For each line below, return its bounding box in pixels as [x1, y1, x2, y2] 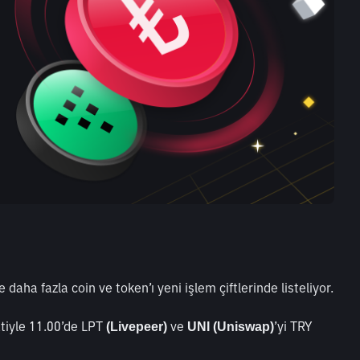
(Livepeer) [103, 319, 167, 333]
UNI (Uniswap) [187, 319, 274, 333]
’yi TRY [274, 317, 312, 334]
